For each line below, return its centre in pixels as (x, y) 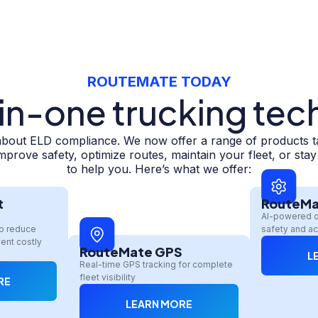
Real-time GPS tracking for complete (156, 264)
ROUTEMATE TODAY (159, 82)
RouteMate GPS (131, 251)
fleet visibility (108, 277)
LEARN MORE (159, 303)
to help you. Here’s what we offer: (159, 169)
